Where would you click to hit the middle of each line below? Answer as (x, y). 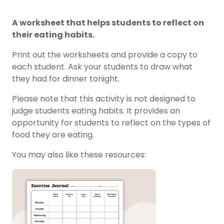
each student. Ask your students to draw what (102, 67)
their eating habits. (53, 35)
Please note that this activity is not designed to (104, 99)
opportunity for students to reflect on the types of (111, 123)
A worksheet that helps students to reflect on (108, 23)
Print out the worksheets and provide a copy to (105, 55)
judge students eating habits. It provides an (96, 111)
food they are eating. (53, 135)
